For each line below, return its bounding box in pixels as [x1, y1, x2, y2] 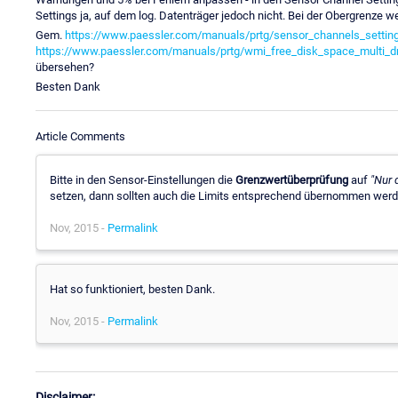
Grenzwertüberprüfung [235, 172, 348, 187]
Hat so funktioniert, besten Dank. [50, 282, 215, 296]
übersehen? [36, 60, 94, 74]
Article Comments [36, 129, 125, 143]
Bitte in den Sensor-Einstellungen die [50, 172, 235, 187]
